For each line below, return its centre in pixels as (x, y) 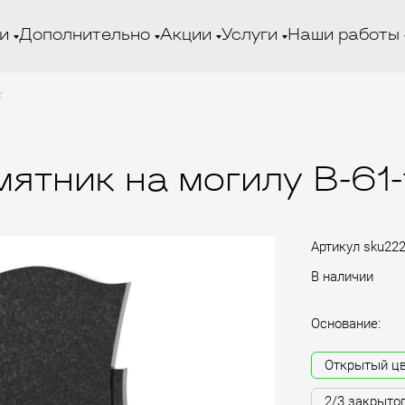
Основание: (346, 323)
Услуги (249, 36)
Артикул (335, 246)
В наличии (342, 276)
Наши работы (343, 36)
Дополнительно (84, 36)
